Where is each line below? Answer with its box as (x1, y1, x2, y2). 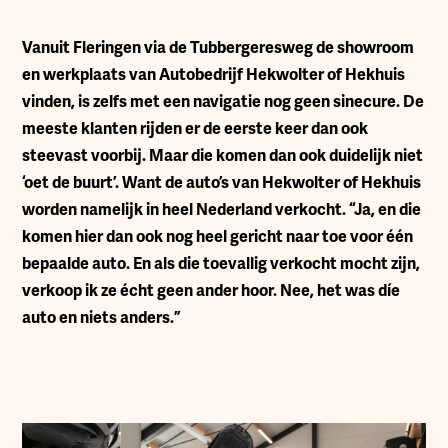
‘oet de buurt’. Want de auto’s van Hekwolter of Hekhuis (22, 173, 422, 193)
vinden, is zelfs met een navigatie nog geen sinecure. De (22, 92, 425, 112)
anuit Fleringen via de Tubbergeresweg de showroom (32, 38, 415, 58)
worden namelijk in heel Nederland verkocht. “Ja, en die (22, 200, 422, 220)
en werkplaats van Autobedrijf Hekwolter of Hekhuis (22, 65, 406, 85)
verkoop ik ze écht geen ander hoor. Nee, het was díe (22, 281, 401, 301)
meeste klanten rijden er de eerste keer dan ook (22, 119, 369, 139)
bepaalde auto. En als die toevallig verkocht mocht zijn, (22, 254, 421, 274)
